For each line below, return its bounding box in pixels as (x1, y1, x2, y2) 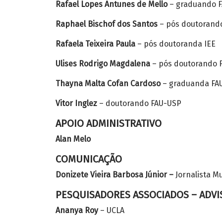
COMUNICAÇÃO (55, 153, 122, 165)
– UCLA (98, 206, 124, 215)
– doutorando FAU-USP (97, 99, 181, 108)
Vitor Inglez (55, 99, 97, 108)
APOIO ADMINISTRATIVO (55, 117, 162, 129)
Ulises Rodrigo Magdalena (55, 59, 150, 68)
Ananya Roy (55, 206, 98, 215)
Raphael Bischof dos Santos (55, 19, 158, 29)
